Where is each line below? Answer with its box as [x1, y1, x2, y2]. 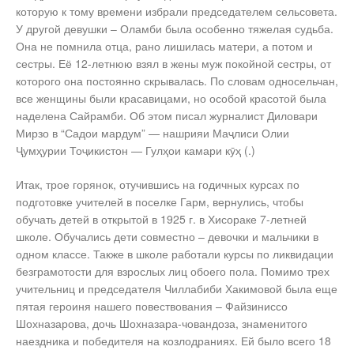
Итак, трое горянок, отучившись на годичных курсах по [16, 176, 299, 193]
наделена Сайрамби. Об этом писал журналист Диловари [16, 107, 318, 124]
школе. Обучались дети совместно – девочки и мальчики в [16, 228, 318, 245]
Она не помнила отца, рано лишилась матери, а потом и [16, 38, 313, 55]
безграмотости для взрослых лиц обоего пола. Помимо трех [16, 263, 330, 280]
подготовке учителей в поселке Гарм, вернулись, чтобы [16, 194, 303, 210]
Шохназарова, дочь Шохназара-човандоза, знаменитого [16, 315, 307, 332]
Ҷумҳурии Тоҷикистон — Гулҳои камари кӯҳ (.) [16, 142, 255, 159]
